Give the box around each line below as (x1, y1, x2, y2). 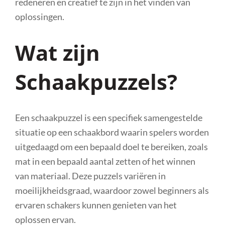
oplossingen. (15, 11, 64, 22)
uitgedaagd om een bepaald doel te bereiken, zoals (15, 141, 208, 152)
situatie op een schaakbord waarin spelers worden (15, 126, 209, 138)
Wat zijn (15, 38, 100, 67)
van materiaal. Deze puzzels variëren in (15, 170, 166, 181)
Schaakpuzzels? (15, 67, 177, 96)
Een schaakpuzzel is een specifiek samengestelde (15, 111, 202, 123)
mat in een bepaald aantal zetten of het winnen (15, 155, 195, 167)
